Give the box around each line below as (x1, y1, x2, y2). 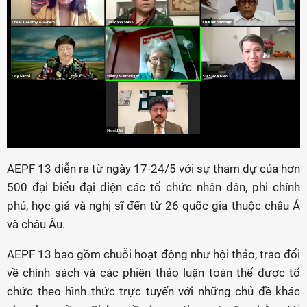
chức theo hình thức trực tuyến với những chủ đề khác (7, 284, 300, 298)
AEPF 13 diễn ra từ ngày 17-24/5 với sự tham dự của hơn (7, 161, 300, 175)
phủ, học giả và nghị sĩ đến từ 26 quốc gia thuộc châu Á (7, 198, 300, 212)
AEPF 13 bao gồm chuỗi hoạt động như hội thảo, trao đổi (7, 247, 300, 261)
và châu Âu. (7, 217, 65, 231)
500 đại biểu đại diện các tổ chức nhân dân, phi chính (7, 180, 300, 194)
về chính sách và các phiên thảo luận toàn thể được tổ (7, 265, 300, 280)
